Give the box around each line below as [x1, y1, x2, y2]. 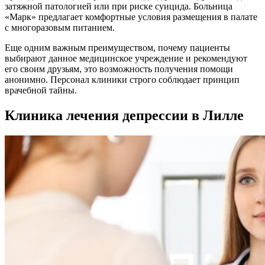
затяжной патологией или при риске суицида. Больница [5, 1, 232, 12]
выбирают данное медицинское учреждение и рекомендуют [5, 53, 247, 64]
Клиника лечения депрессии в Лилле [5, 107, 244, 123]
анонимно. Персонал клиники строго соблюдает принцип [5, 75, 240, 85]
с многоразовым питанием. [5, 22, 115, 33]
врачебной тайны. [5, 85, 77, 96]
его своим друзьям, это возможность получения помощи [5, 64, 233, 75]
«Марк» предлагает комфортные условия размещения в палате [5, 12, 257, 22]
